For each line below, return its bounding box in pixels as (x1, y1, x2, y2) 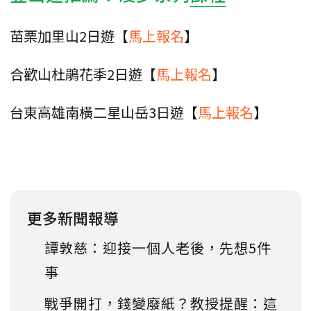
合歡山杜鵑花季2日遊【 (10, 63, 156, 84)
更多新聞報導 (27, 206, 119, 228)
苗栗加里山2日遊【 (10, 25, 128, 46)
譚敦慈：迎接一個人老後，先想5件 (44, 237, 271, 258)
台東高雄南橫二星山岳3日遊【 (10, 101, 198, 122)
